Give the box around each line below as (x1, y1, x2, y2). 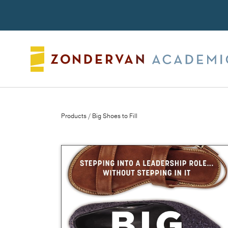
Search (127, 9, 155, 20)
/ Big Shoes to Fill (87, 112, 137, 120)
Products (61, 112, 87, 120)
